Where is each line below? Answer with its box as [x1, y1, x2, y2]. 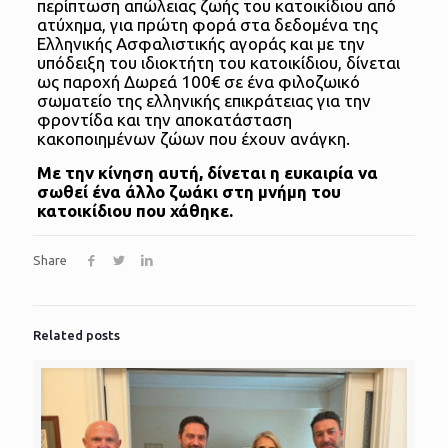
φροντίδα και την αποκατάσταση [36, 110, 292, 130]
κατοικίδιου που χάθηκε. [36, 201, 233, 221]
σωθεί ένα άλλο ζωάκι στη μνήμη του [36, 182, 341, 202]
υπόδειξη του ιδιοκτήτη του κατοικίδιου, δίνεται [36, 53, 400, 73]
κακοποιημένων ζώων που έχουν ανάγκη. [36, 129, 350, 149]
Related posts [33, 328, 120, 343]
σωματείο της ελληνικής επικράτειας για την [36, 91, 371, 111]
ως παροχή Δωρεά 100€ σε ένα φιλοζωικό [36, 72, 360, 92]
